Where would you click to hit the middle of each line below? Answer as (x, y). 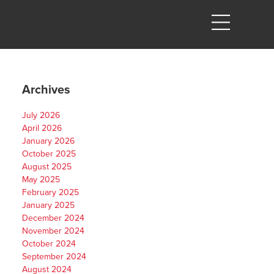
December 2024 (53, 218)
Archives (46, 90)
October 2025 (49, 154)
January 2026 (48, 141)
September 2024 (54, 257)
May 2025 (41, 180)
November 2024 (53, 231)
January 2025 (48, 206)
